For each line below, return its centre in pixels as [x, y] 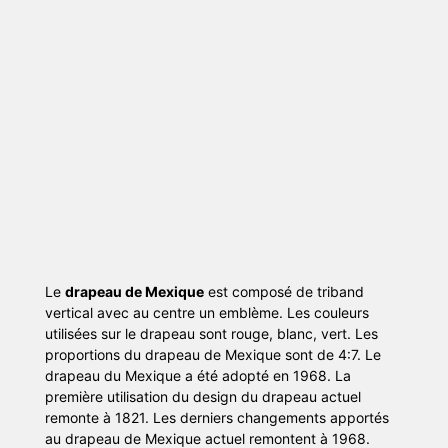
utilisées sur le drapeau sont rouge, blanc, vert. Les [211, 333]
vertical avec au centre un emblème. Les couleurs [206, 312]
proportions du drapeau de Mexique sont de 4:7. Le [212, 354]
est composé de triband [283, 291]
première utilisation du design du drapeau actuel [202, 396]
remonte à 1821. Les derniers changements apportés [216, 417]
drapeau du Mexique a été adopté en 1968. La [197, 375]
